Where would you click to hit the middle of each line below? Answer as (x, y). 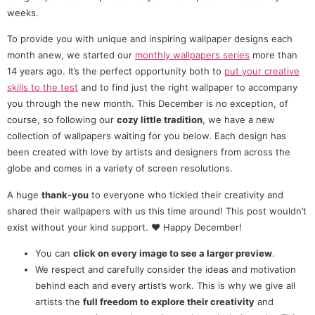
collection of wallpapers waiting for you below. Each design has (147, 136)
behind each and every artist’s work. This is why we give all (165, 286)
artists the (59, 302)
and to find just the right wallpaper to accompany (188, 88)
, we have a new (239, 120)
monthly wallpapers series (192, 55)
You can (54, 253)
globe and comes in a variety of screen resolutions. (120, 168)
